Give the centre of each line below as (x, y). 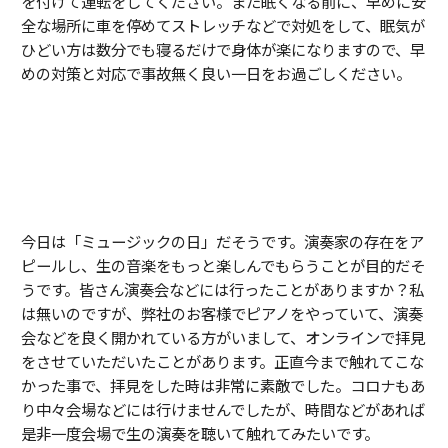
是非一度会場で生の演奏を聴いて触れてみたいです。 (200, 432)
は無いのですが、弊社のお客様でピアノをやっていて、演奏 (222, 312)
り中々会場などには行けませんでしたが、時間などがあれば (223, 408)
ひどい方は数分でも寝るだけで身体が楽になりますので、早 (223, 48)
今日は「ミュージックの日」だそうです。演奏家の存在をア (222, 240)
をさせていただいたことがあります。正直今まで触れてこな (222, 360)
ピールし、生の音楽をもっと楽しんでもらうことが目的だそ (223, 264)
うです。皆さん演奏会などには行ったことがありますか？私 (222, 288)
